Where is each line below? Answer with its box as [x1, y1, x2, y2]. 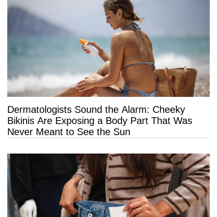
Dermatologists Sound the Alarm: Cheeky [7, 104, 185, 115]
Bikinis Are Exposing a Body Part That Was [7, 115, 192, 126]
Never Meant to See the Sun [7, 126, 130, 138]
